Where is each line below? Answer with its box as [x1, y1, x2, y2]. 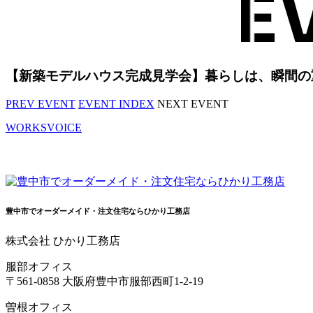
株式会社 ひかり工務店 [6, 234, 120, 247]
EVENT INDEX [78, 98, 154, 110]
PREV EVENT [6, 98, 75, 110]
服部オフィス [6, 260, 73, 272]
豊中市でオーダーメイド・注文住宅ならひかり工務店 [6, 206, 190, 215]
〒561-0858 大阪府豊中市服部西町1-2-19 [6, 275, 203, 287]
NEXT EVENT [157, 98, 228, 110]
